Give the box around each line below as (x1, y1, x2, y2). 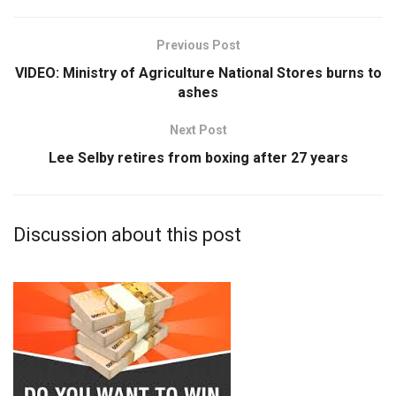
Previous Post (156, 38, 240, 53)
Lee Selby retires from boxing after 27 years (48, 149, 348, 167)
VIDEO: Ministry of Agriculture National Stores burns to (14, 65, 382, 82)
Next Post (169, 123, 227, 138)
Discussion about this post (13, 224, 241, 247)
